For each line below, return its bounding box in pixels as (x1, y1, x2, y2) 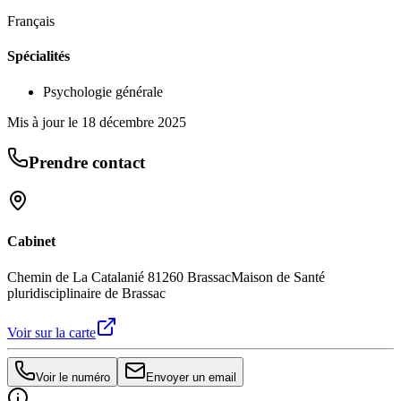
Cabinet (7, 234, 55, 250)
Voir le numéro (36, 370, 110, 384)
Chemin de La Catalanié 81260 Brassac (7, 269, 231, 285)
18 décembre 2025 (81, 114, 186, 130)
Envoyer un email (146, 370, 236, 384)
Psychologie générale (43, 83, 163, 99)
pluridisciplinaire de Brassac (7, 285, 166, 301)
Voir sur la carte (7, 324, 96, 340)
